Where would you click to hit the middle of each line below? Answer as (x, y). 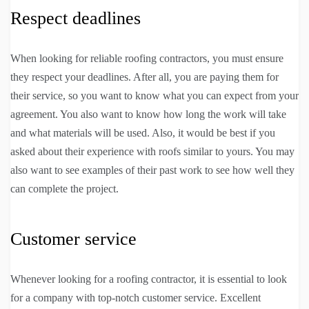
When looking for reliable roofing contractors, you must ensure (147, 58)
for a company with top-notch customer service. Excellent (136, 297)
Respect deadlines (76, 18)
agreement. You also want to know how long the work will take (148, 114)
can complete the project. (64, 188)
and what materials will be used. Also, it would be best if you (143, 132)
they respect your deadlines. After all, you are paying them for (144, 77)
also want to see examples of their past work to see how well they (152, 170)
